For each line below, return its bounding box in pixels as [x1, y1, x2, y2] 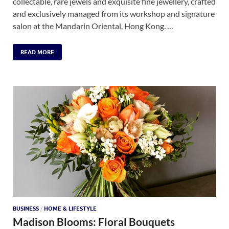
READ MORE [20, 48, 54, 56]
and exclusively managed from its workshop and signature [13, 8, 215, 18]
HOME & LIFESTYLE [44, 204, 97, 212]
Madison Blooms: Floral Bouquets [13, 215, 175, 228]
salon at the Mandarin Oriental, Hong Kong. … [13, 20, 173, 31]
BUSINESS [13, 204, 39, 212]
